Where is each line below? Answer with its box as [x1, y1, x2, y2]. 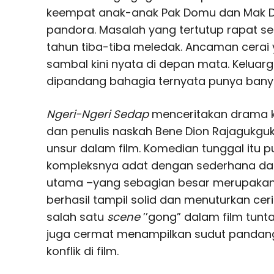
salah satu [46, 209, 107, 225]
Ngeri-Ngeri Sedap [46, 106, 149, 122]
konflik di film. [46, 243, 119, 259]
